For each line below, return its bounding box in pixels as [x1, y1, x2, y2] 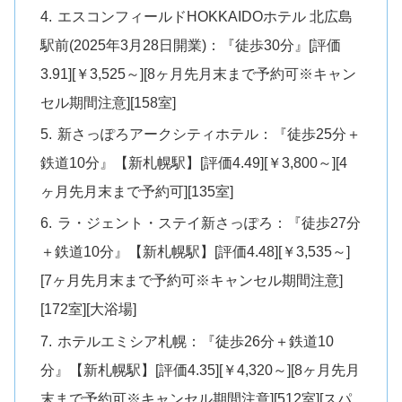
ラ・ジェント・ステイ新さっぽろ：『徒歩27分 [57, 214, 362, 232]
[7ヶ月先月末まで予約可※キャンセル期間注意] [40, 272, 344, 289]
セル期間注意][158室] [40, 93, 177, 110]
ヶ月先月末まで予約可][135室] [40, 183, 234, 200]
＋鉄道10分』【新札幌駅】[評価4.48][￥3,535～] [40, 243, 351, 260]
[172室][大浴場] [40, 301, 137, 318]
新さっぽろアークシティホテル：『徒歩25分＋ [57, 126, 362, 143]
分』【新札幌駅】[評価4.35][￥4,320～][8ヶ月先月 [40, 361, 361, 378]
